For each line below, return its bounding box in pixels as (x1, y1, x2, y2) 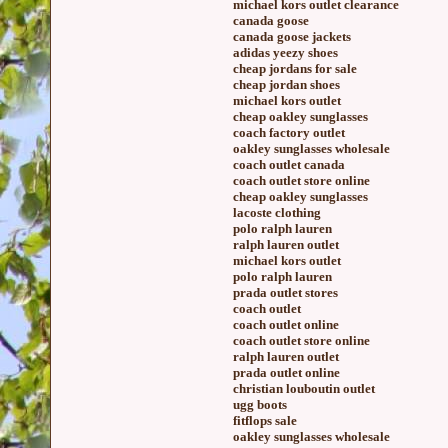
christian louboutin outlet (233, 381, 375, 396)
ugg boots (233, 397, 287, 412)
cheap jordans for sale (233, 61, 357, 76)
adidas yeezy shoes (233, 45, 338, 60)
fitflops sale (233, 413, 297, 428)
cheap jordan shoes (233, 77, 340, 92)
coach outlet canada (233, 157, 345, 172)
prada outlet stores (233, 285, 338, 300)
